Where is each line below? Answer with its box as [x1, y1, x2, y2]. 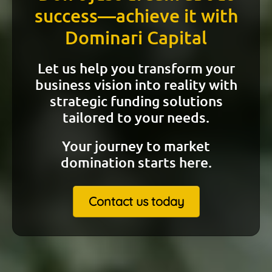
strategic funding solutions [49, 92, 223, 109]
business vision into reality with [35, 76, 237, 93]
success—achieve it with [34, 4, 238, 27]
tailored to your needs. [63, 109, 209, 126]
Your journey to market [62, 137, 210, 154]
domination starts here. [60, 154, 212, 171]
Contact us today [88, 194, 184, 209]
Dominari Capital [65, 25, 207, 49]
